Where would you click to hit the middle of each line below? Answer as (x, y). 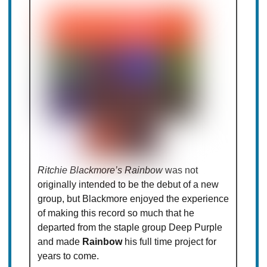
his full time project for (170, 242)
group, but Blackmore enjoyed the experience (133, 199)
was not (181, 170)
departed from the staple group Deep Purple (130, 228)
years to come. (69, 256)
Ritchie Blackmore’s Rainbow (100, 170)
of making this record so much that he (116, 213)
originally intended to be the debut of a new (128, 185)
